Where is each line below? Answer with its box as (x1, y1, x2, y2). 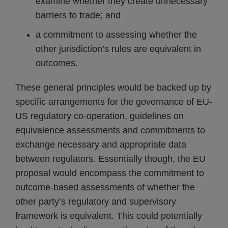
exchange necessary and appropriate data (15, 139, 186, 150)
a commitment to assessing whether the (36, 30, 197, 40)
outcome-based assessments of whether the (15, 182, 195, 192)
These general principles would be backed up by (15, 82, 211, 93)
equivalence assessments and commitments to (15, 125, 205, 135)
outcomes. (36, 58, 78, 68)
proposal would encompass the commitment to (15, 168, 204, 178)
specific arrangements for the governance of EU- (15, 97, 212, 107)
